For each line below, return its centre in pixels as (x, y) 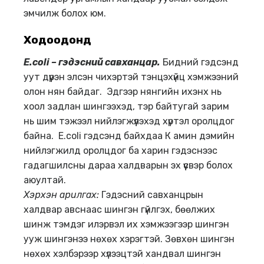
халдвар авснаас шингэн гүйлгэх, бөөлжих (119, 209)
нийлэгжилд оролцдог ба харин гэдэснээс (121, 150)
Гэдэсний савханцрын (152, 194)
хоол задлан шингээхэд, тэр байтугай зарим (126, 106)
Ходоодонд (57, 40)
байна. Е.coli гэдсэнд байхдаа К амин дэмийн (129, 136)
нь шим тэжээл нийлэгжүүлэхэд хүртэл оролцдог (129, 121)
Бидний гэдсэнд (199, 62)
